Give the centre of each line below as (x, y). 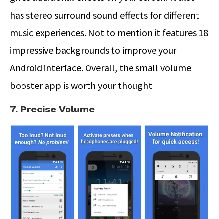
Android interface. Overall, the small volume (100, 68)
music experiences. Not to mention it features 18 (109, 33)
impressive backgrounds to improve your (93, 50)
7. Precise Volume (52, 109)
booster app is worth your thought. (82, 86)
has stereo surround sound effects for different (105, 15)
